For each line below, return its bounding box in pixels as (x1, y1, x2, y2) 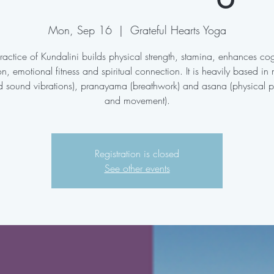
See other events (104, 161, 170, 175)
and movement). (104, 94, 170, 107)
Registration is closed (95, 147, 179, 160)
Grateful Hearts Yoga (130, 23, 226, 37)
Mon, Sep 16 (48, 23, 112, 37)
